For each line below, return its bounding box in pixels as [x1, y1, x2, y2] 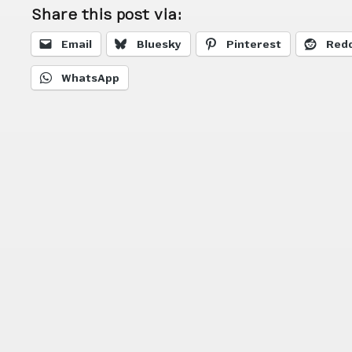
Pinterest [226, 38, 282, 50]
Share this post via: [31, 6, 182, 24]
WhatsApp [61, 71, 120, 84]
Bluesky [137, 38, 182, 50]
